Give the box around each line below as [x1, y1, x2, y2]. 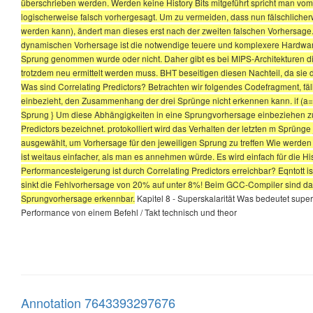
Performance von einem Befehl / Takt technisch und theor [21, 205, 237, 218]
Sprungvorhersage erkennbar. [21, 191, 135, 204]
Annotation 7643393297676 [21, 293, 175, 312]
